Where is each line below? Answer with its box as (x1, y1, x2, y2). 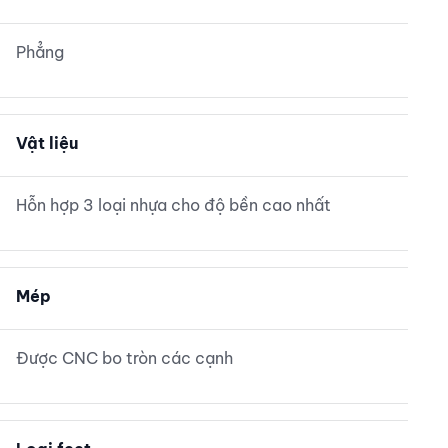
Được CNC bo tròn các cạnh (16, 348, 233, 369)
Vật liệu (16, 133, 78, 154)
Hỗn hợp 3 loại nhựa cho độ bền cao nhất (16, 195, 331, 216)
